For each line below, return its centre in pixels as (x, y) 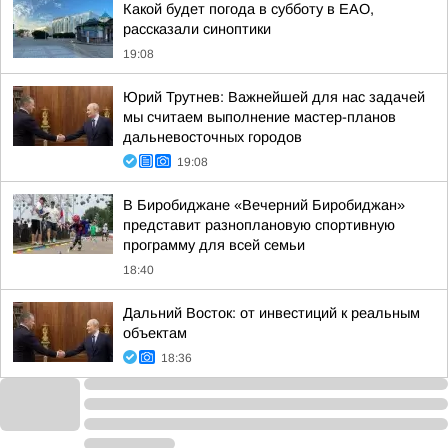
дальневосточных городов (212, 137)
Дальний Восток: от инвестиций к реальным (271, 313)
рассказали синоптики (197, 29)
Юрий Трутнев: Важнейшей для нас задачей (274, 97)
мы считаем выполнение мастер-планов (259, 117)
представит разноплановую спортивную (259, 225)
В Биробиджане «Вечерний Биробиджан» (264, 205)
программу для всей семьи (214, 245)
